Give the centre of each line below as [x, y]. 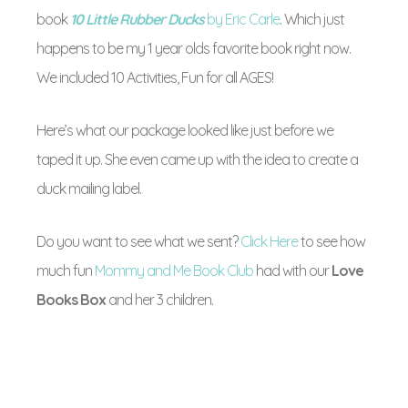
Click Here [269, 241]
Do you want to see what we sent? [138, 241]
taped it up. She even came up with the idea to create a [197, 159]
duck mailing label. [89, 189]
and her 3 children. [159, 300]
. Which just [312, 19]
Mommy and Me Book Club [174, 270]
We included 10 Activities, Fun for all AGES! [155, 77]
